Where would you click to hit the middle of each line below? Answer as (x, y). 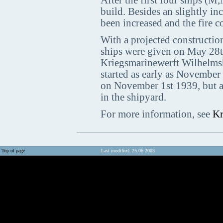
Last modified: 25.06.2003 (127, 151)
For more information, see (156, 114)
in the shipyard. (133, 97)
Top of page (13, 151)
